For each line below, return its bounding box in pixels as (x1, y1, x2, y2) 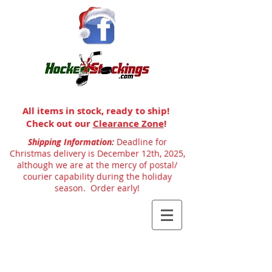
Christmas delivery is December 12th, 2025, (9, 148, 185, 159)
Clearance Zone (92, 117, 164, 130)
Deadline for (116, 136, 167, 148)
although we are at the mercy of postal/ (17, 159, 177, 171)
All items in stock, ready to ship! (22, 104, 172, 117)
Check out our (25, 117, 93, 130)
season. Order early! (55, 182, 140, 194)
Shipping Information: (27, 136, 117, 148)
